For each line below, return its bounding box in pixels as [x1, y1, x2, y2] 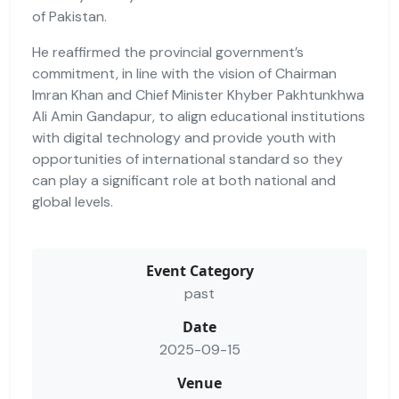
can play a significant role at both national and [32, 170, 336, 190]
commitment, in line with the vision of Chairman [32, 63, 337, 83]
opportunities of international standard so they [32, 149, 343, 168]
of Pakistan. [32, 6, 107, 26]
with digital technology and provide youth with [32, 127, 336, 147]
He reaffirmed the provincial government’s [32, 42, 304, 61]
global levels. [32, 191, 113, 211]
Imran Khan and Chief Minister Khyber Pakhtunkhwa [32, 85, 364, 104]
